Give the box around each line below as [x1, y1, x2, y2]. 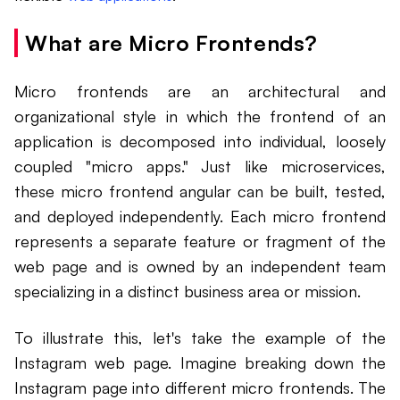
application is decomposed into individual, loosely [14, 131, 386, 152]
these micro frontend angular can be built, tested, [14, 181, 386, 202]
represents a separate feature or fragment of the [14, 231, 386, 252]
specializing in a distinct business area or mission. [14, 281, 361, 302]
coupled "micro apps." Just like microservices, [14, 156, 386, 177]
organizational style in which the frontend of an [14, 106, 386, 127]
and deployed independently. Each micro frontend [14, 206, 386, 227]
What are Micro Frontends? [25, 29, 318, 57]
